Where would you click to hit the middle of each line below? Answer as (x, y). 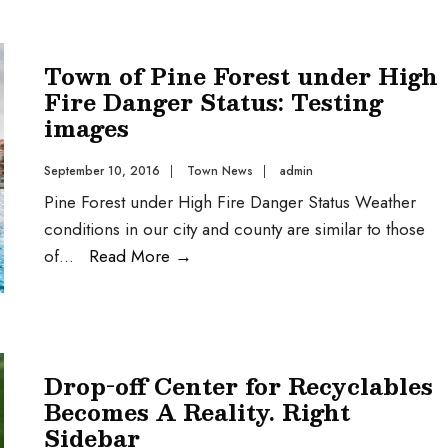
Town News (220, 171)
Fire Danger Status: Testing (213, 101)
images (86, 127)
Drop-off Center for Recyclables (238, 385)
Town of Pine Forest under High (241, 75)
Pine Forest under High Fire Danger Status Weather (230, 202)
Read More (132, 256)
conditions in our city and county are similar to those (234, 229)
